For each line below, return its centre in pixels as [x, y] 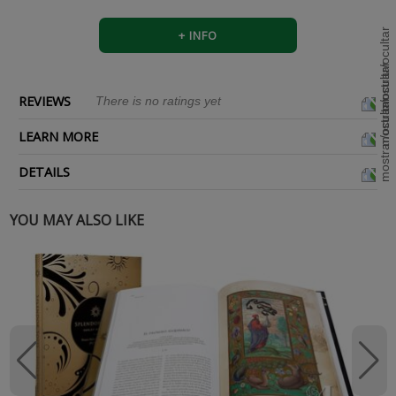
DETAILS [44, 172]
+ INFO [198, 35]
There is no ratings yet [158, 101]
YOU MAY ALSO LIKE [76, 221]
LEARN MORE [58, 137]
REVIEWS [45, 101]
